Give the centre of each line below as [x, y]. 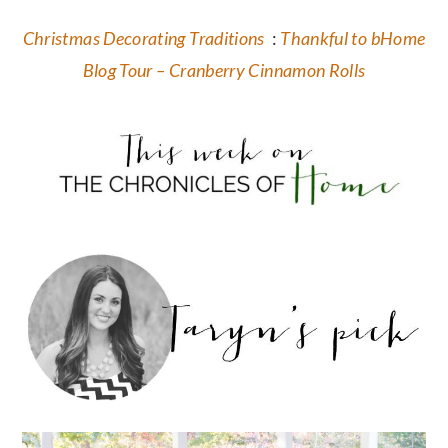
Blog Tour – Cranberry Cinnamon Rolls [224, 69]
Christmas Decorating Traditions [145, 37]
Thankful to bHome [353, 37]
